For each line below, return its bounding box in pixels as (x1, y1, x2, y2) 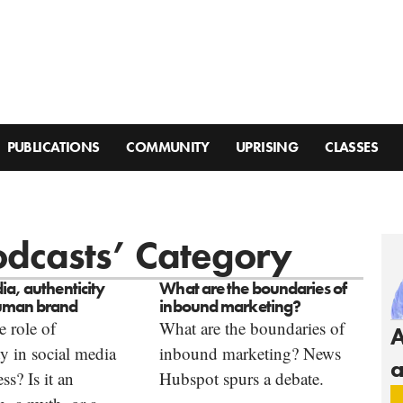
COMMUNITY (126, 138, 210, 157)
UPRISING (236, 138, 299, 157)
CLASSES (325, 138, 379, 157)
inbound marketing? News (159, 342, 342, 365)
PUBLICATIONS (6, 138, 100, 157)
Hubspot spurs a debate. (159, 367, 325, 390)
